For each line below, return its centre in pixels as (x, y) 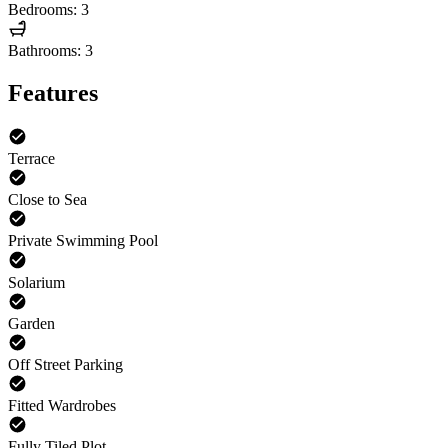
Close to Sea (47, 200)
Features (53, 92)
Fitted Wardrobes (62, 406)
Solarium (36, 282)
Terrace (31, 159)
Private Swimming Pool (83, 241)
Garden (31, 323)
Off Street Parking (65, 364)
